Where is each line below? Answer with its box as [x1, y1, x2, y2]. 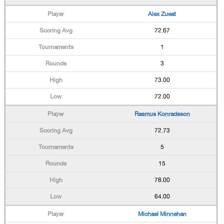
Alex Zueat [148, 10, 176, 17]
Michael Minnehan [137, 210, 186, 217]
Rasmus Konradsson [134, 110, 190, 117]
